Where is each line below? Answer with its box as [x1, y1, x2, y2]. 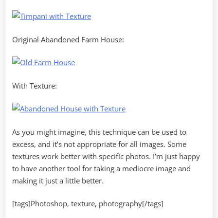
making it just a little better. [12, 175, 104, 185]
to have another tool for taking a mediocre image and [12, 163, 191, 173]
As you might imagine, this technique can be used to [12, 127, 186, 137]
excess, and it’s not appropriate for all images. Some [12, 139, 186, 149]
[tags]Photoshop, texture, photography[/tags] [12, 199, 163, 209]
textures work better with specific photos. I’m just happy [12, 151, 200, 161]
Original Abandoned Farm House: [12, 34, 124, 44]
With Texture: [12, 80, 57, 91]
